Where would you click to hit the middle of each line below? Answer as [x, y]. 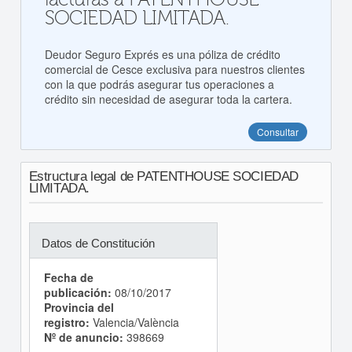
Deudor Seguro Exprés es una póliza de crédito [162, 54]
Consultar [278, 132]
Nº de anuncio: [83, 337]
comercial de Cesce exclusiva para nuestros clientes [174, 69]
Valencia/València [134, 322]
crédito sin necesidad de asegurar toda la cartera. [168, 99]
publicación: [77, 292]
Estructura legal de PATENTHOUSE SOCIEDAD [163, 176]
